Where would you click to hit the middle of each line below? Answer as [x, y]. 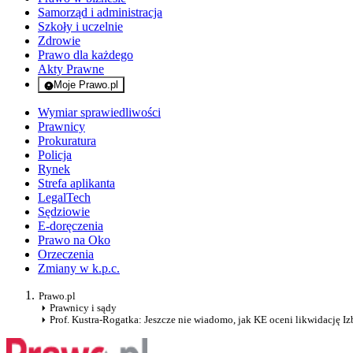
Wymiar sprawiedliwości [99, 113]
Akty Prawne [71, 69]
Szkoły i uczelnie [80, 27]
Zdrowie [59, 41]
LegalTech [64, 198]
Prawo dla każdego [85, 55]
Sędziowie [64, 212]
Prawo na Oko [74, 240]
